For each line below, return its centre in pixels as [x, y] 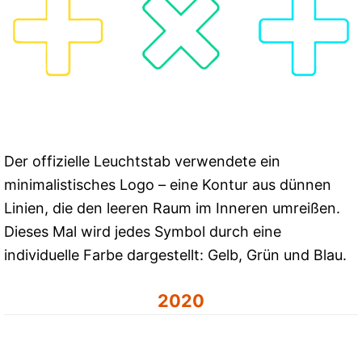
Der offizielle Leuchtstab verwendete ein [142, 161]
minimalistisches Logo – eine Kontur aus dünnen [168, 184]
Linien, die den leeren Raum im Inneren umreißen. [172, 208]
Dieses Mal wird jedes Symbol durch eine [143, 231]
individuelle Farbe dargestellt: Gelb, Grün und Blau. [175, 255]
